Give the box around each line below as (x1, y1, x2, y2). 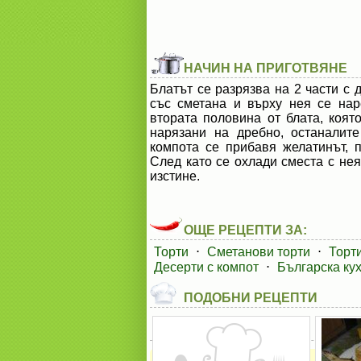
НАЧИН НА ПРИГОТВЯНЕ (184, 61, 347, 75)
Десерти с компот (154, 260, 259, 274)
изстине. (150, 169, 200, 183)
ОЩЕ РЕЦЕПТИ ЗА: (184, 223, 307, 237)
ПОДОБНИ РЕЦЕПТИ (184, 291, 317, 305)
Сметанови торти (207, 245, 310, 259)
